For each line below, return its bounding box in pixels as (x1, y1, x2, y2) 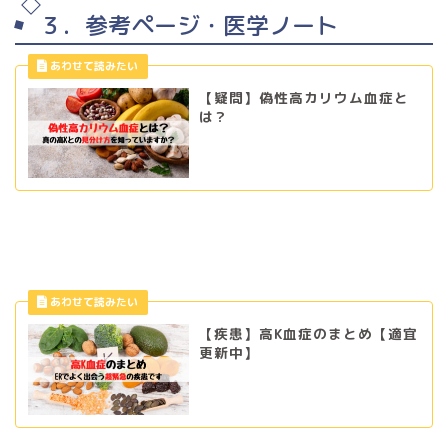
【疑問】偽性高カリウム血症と (198, 87, 409, 107)
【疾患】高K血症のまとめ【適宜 (198, 324, 418, 344)
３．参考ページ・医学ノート (39, 8, 338, 41)
